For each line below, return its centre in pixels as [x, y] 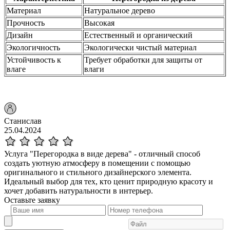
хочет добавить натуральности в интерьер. [79, 191]
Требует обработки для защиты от [143, 60]
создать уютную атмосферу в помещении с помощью [97, 163]
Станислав [23, 121]
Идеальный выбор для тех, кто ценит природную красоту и [109, 182]
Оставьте [21, 200]
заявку [49, 200]
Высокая [99, 23]
